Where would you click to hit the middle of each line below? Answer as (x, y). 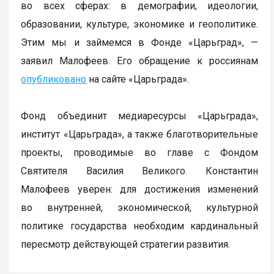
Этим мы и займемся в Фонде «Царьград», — (140, 42)
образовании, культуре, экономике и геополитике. (140, 24)
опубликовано (54, 79)
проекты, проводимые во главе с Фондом (140, 152)
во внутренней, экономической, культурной (140, 207)
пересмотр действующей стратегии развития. (126, 244)
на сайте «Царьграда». (138, 79)
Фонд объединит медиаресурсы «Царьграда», (140, 116)
